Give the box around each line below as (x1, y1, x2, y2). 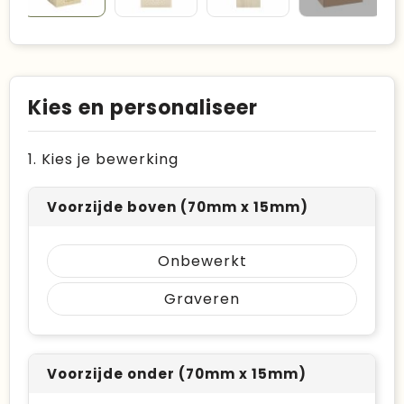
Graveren (164, 289, 240, 309)
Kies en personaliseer (28, 94, 258, 122)
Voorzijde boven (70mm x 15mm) (47, 197, 308, 216)
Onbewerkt (157, 251, 247, 271)
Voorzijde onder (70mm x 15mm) (47, 364, 307, 383)
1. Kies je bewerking (28, 149, 179, 170)
